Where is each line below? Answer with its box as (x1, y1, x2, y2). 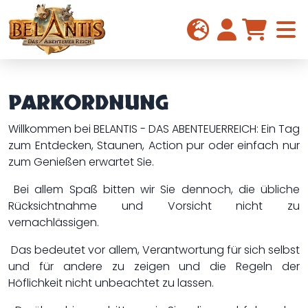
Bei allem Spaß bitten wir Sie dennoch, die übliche (8, 181, 300, 197)
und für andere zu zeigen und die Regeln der (8, 258, 300, 274)
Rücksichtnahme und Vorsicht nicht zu (8, 198, 300, 214)
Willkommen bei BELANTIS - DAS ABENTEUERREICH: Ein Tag (8, 121, 300, 137)
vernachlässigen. (8, 214, 99, 230)
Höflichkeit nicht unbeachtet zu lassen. (8, 275, 214, 291)
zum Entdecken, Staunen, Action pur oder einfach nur (8, 137, 300, 153)
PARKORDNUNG (8, 90, 169, 117)
